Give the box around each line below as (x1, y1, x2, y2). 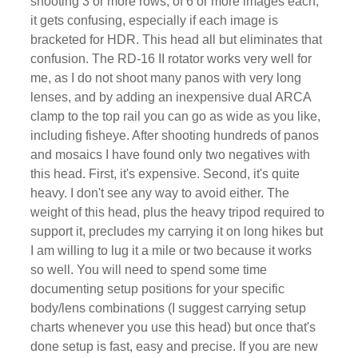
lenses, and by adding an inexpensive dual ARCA (30, 89, 311, 104)
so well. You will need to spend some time (30, 262, 267, 276)
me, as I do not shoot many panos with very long (30, 70, 301, 85)
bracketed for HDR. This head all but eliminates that (30, 32, 322, 46)
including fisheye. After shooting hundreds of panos (30, 128, 319, 142)
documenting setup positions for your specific (30, 281, 284, 296)
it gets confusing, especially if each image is (30, 13, 278, 27)
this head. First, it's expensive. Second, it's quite (30, 166, 300, 181)
